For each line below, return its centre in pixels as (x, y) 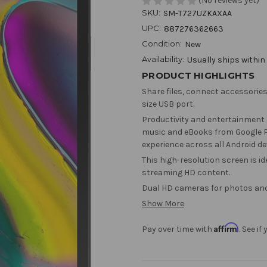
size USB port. (168, 104)
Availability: (163, 59)
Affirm (226, 228)
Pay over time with (178, 229)
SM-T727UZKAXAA (198, 14)
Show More (163, 204)
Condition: (162, 44)
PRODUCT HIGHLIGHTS (198, 76)
